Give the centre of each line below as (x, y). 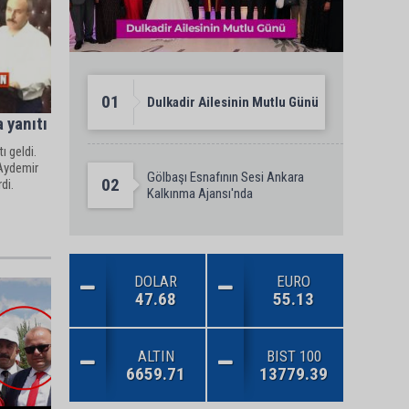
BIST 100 (294, 356)
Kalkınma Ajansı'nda (200, 193)
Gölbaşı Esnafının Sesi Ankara (225, 177)
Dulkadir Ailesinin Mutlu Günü (233, 102)
